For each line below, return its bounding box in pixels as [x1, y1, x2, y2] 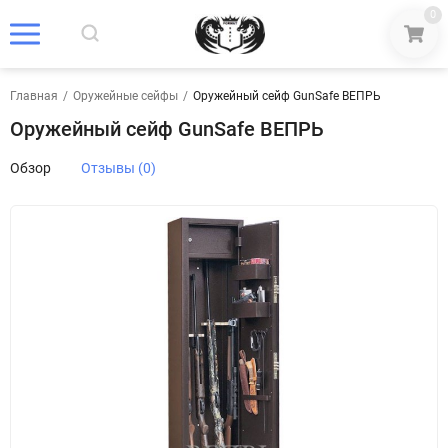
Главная [10, 89, 58, 103]
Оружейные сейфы [73, 89, 178, 103]
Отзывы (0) [81, 160, 156, 176]
